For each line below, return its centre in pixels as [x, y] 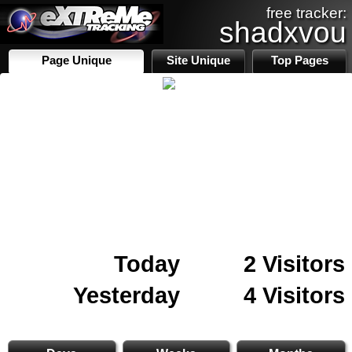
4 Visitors [294, 295]
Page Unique [76, 60]
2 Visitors [294, 264]
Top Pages [299, 60]
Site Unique [199, 60]
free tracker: [306, 13]
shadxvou [283, 32]
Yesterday [126, 295]
